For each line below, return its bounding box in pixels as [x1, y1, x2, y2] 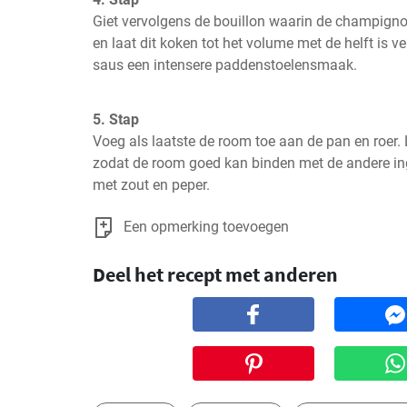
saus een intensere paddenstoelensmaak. [93, 56, 357, 74]
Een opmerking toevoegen [124, 218, 289, 235]
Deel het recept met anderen [93, 262, 338, 287]
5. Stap [93, 111, 139, 128]
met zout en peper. [93, 176, 210, 194]
